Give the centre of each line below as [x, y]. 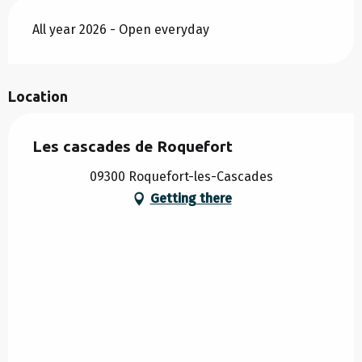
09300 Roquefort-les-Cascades [181, 177]
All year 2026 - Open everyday [121, 30]
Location [38, 97]
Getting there [191, 199]
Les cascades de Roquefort [133, 147]
